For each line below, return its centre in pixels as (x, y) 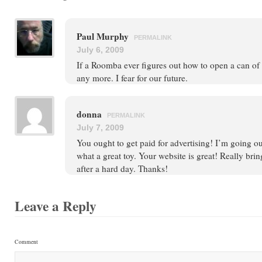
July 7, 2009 (100, 127)
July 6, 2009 (100, 50)
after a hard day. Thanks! (122, 168)
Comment (26, 242)
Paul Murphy (104, 36)
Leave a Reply (56, 206)
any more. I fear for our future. (132, 78)
